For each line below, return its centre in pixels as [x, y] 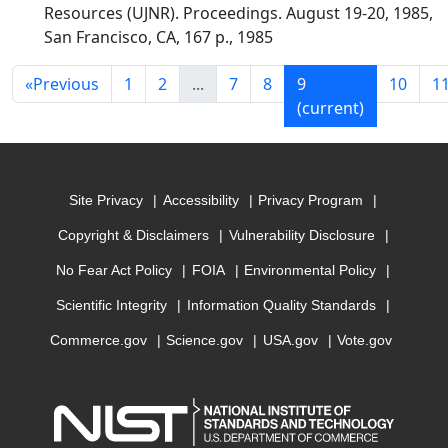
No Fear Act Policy [114, 270]
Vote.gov [365, 340]
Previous [66, 84]
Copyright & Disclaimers [133, 235]
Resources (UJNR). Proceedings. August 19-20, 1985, [238, 13]
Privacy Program [311, 200]
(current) [330, 108]
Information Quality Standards [281, 305]
